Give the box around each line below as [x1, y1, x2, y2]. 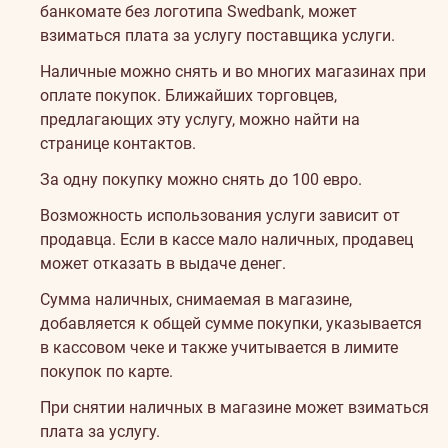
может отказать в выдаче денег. [40, 254, 286, 273]
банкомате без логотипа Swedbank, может [40, 2, 357, 21]
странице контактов [40, 134, 192, 153]
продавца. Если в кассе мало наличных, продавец [40, 230, 413, 249]
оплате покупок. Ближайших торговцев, [40, 86, 337, 105]
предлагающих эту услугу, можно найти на [40, 110, 360, 129]
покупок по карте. [40, 362, 173, 381]
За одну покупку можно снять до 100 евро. [40, 170, 362, 189]
